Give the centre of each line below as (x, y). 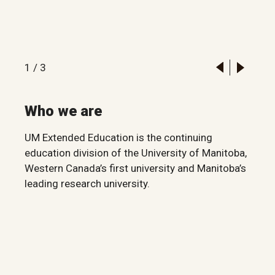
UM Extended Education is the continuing (118, 138)
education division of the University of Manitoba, (136, 153)
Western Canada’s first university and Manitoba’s (135, 168)
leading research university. (87, 184)
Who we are (63, 111)
